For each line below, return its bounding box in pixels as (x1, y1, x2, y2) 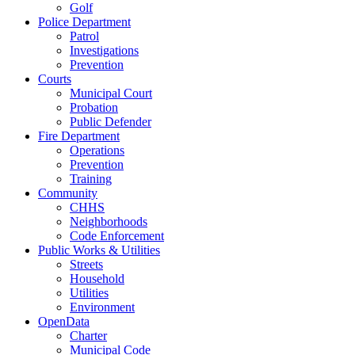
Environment (70, 300, 135, 314)
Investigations (70, 43, 139, 57)
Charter (70, 328, 107, 342)
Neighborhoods (70, 214, 147, 228)
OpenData (38, 314, 90, 328)
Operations (70, 143, 124, 157)
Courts (38, 71, 71, 86)
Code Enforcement (70, 228, 164, 242)
